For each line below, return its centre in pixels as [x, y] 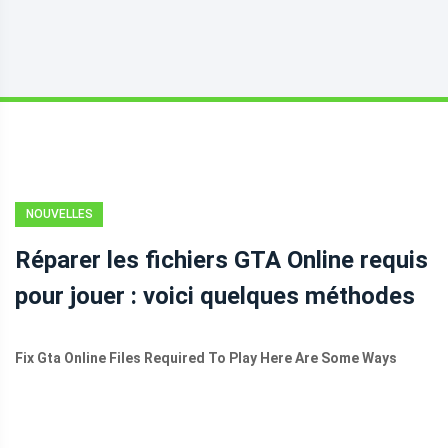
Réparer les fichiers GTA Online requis [221, 260]
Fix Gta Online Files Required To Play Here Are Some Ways [206, 358]
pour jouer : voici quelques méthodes [215, 296]
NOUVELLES [59, 214]
